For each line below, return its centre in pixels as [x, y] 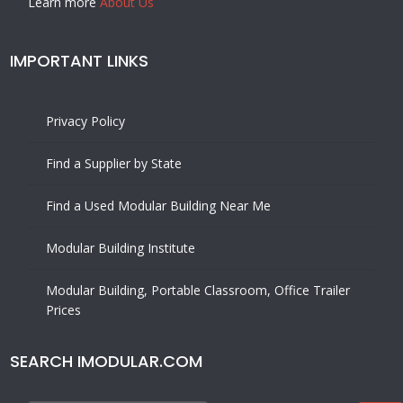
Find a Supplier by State [114, 163]
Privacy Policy [86, 121]
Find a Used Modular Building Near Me [159, 205]
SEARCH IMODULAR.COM [107, 361]
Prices [64, 309]
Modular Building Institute [121, 247]
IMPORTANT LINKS [80, 60]
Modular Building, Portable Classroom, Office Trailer [198, 290]
